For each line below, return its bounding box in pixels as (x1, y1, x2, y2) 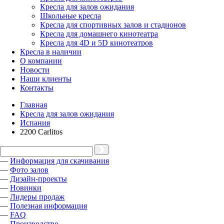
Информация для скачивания (10, 156, 109, 165)
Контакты (20, 83, 53, 92)
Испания (20, 118, 50, 127)
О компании (20, 56, 62, 65)
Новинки (10, 183, 41, 192)
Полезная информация (10, 201, 87, 210)
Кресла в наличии (20, 47, 81, 56)
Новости (20, 65, 49, 74)
